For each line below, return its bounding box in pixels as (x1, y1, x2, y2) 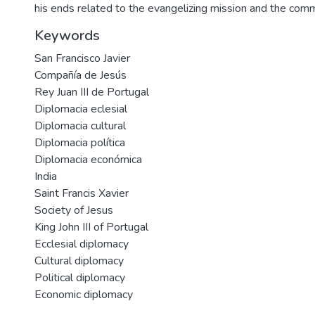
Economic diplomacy (34, 287, 133, 302)
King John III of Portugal (34, 219, 148, 235)
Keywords (34, 26, 100, 45)
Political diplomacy (34, 270, 125, 285)
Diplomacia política (34, 135, 125, 150)
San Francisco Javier (34, 51, 130, 66)
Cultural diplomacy (34, 253, 124, 269)
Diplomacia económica (34, 152, 142, 167)
